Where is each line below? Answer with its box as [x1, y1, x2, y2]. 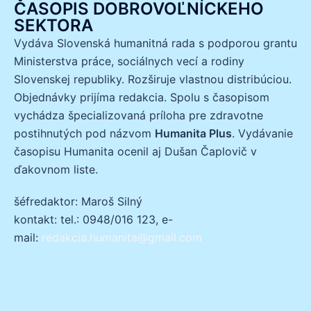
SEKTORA [14, 15, 93, 36]
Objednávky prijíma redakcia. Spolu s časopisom [14, 90, 269, 105]
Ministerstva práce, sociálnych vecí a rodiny [14, 54, 244, 69]
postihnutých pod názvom [14, 126, 155, 141]
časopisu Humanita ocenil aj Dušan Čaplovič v [14, 144, 257, 159]
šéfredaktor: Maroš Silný [14, 194, 142, 209]
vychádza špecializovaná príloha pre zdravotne [14, 108, 263, 123]
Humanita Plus [155, 126, 232, 141]
